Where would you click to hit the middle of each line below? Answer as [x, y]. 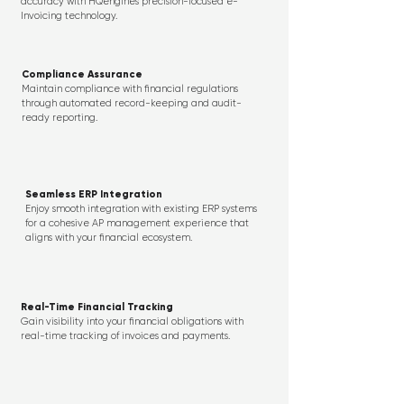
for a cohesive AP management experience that [137, 223]
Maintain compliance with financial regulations [130, 89]
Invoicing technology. [69, 16]
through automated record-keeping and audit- [132, 103]
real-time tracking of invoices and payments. [125, 336]
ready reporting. [60, 118]
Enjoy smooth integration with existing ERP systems [141, 209]
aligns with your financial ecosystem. [109, 238]
